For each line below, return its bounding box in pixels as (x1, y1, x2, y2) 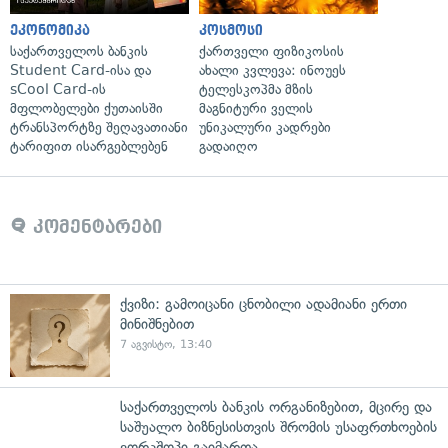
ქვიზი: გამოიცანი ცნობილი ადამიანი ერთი (120, 294, 407, 313)
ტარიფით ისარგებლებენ (10, 137, 168, 155)
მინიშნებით (120, 314, 194, 333)
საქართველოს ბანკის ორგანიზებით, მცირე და (120, 397, 432, 416)
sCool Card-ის (10, 80, 106, 98)
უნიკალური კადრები (199, 118, 331, 136)
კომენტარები (27, 216, 162, 237)
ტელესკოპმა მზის (199, 80, 313, 98)
